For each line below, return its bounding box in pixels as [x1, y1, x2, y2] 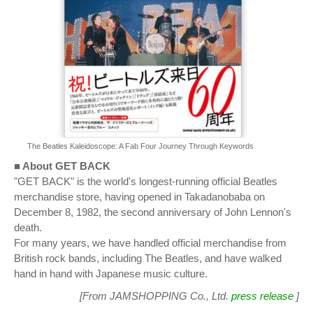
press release [231, 290, 293, 303]
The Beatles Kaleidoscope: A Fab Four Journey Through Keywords [27, 142, 254, 151]
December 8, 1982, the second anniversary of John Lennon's [14, 206, 291, 219]
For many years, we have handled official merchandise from [14, 237, 286, 249]
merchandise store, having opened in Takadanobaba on [14, 191, 265, 203]
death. [14, 221, 42, 234]
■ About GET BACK [14, 160, 110, 173]
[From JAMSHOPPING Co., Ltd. [80, 290, 231, 303]
